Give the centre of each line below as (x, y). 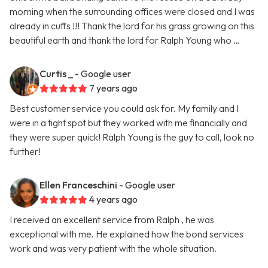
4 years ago (113, 200)
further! (25, 152)
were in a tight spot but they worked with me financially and (128, 123)
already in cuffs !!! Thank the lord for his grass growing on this (132, 26)
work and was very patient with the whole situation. (113, 249)
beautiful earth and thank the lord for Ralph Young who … (125, 40)
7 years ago (113, 88)
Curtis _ (56, 74)
